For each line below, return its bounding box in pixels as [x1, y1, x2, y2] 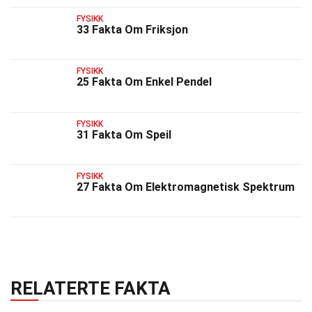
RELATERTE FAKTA [10, 278, 171, 299]
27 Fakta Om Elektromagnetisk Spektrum [77, 180, 295, 194]
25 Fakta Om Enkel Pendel [77, 75, 212, 89]
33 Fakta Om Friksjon [77, 22, 188, 36]
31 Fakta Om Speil [77, 127, 171, 141]
